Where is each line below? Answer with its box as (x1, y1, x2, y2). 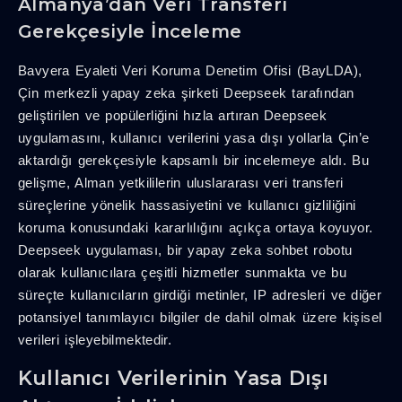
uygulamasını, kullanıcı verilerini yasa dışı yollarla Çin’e (18, 129, 370, 145)
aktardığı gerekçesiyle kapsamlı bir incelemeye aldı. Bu (18, 152, 369, 168)
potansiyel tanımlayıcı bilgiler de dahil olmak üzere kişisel (18, 309, 382, 325)
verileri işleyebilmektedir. (18, 331, 172, 347)
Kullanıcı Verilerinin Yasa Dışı (18, 366, 328, 391)
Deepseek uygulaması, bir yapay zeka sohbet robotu (18, 241, 353, 258)
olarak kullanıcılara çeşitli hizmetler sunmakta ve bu (18, 264, 347, 280)
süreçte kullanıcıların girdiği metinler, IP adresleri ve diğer (18, 286, 382, 302)
